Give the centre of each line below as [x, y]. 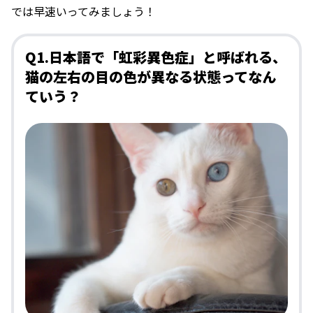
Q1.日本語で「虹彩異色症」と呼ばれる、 [156, 57]
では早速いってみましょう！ [83, 12]
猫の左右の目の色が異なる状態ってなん [151, 77]
